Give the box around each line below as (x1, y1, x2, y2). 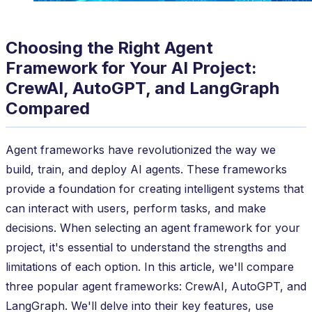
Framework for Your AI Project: (6, 57, 257, 78)
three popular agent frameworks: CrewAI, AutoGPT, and (6, 279, 306, 293)
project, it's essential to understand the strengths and (6, 240, 286, 254)
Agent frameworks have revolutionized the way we (6, 142, 276, 157)
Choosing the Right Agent (6, 37, 213, 58)
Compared (6, 97, 90, 118)
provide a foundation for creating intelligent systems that (6, 181, 304, 196)
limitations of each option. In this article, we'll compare (6, 259, 294, 274)
